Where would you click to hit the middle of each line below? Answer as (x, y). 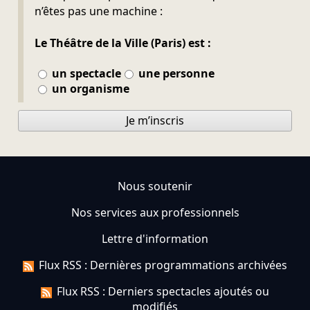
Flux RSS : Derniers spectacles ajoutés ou (163, 292)
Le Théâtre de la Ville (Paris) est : (123, 43)
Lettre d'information (155, 239)
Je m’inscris (155, 121)
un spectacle (85, 74)
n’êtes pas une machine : (99, 11)
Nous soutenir (155, 186)
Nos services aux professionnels (155, 213)
